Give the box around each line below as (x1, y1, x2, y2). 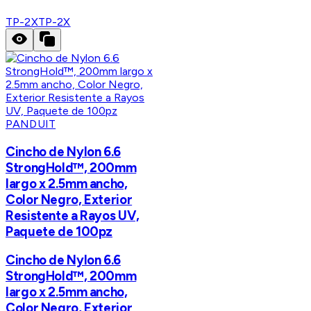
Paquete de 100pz (6, 223, 113, 239)
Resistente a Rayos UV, (6, 207, 140, 224)
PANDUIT (6, 117, 56, 131)
